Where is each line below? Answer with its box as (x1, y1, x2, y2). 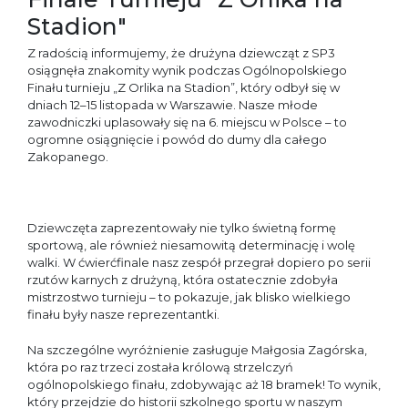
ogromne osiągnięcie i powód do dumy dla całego (27, 132, 327, 148)
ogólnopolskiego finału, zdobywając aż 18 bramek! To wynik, (27, 377, 381, 393)
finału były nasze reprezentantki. (27, 307, 219, 322)
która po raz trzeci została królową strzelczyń (27, 360, 293, 375)
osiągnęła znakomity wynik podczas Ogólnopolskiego (27, 63, 347, 78)
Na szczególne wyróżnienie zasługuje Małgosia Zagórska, (27, 342, 367, 358)
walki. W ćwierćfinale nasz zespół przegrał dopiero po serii (27, 255, 371, 270)
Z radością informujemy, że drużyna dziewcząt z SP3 (27, 46, 335, 61)
